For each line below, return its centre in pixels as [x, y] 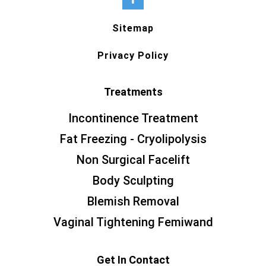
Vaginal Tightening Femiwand [133, 222]
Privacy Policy [133, 55]
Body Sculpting [133, 180]
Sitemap [133, 28]
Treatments [133, 91]
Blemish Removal [133, 201]
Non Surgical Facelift [133, 159]
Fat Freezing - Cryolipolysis [133, 139]
